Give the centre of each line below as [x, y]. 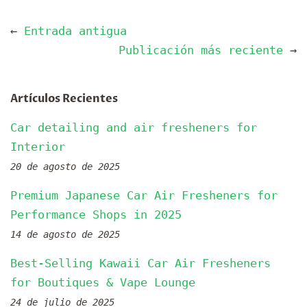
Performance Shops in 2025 [96, 214]
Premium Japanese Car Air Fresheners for [144, 195]
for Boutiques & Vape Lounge [103, 282]
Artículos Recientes [64, 98]
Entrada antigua [75, 30]
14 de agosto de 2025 [65, 234]
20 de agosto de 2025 [65, 166]
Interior [38, 146]
